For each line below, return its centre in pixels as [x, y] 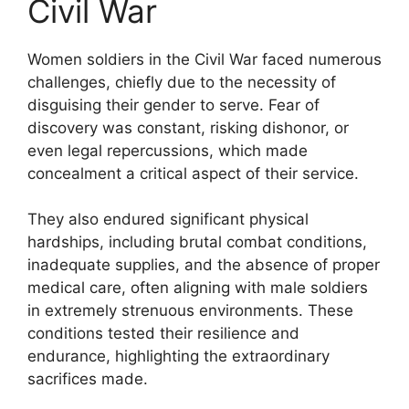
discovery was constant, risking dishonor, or [188, 127]
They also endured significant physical [168, 219]
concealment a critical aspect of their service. [193, 173]
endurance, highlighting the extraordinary [178, 356]
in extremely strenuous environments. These [190, 310]
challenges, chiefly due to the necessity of [182, 82]
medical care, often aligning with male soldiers [198, 288]
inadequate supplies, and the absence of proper [204, 265]
